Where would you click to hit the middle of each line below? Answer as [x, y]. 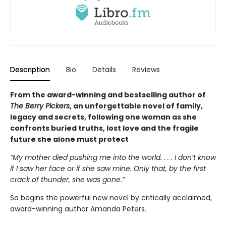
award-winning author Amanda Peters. [78, 209]
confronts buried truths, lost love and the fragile [104, 128]
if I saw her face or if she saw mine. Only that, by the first [108, 169]
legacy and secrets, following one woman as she [103, 117]
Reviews [146, 70]
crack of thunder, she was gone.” [67, 180]
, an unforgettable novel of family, [136, 106]
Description [30, 70]
